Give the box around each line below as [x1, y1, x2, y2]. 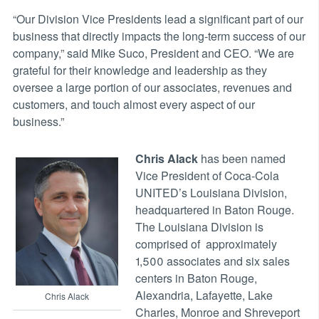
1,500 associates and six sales [135, 252, 290, 269]
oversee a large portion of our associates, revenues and [12, 78, 292, 95]
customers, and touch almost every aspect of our [12, 95, 255, 113]
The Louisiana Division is [135, 218, 263, 235]
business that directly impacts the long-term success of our [12, 27, 305, 44]
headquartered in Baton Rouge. [135, 201, 294, 218]
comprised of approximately [135, 235, 277, 252]
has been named [197, 150, 286, 167]
